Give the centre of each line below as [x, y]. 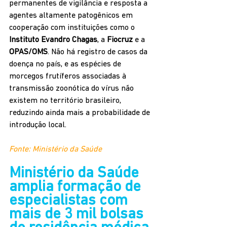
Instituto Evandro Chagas [53, 40]
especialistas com [70, 201]
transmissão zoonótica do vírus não [72, 88]
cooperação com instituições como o [73, 28]
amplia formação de [77, 187]
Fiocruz [120, 40]
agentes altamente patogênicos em [72, 15]
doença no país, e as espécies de [66, 64]
